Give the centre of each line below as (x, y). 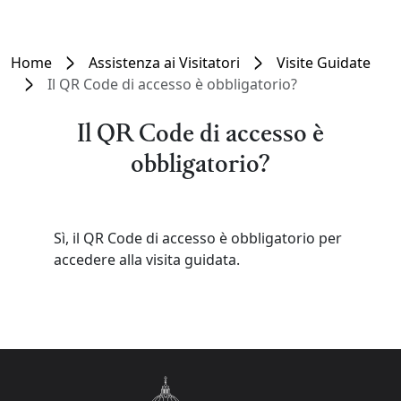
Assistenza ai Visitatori (164, 63)
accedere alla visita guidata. (147, 260)
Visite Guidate (324, 63)
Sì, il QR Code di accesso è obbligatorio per (198, 238)
